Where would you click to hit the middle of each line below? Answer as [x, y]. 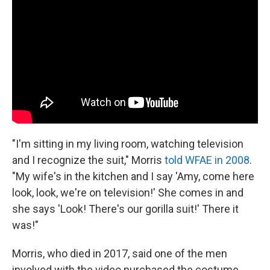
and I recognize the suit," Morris [88, 160]
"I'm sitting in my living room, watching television [128, 144]
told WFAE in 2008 [207, 160]
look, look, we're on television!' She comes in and [128, 193]
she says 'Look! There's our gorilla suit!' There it [125, 209]
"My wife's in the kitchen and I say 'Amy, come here [133, 177]
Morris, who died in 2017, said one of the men [120, 254]
